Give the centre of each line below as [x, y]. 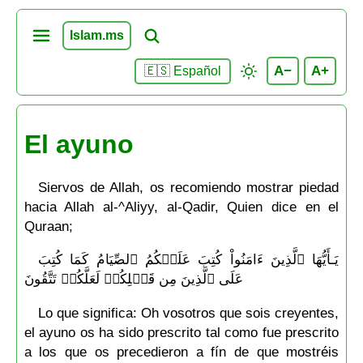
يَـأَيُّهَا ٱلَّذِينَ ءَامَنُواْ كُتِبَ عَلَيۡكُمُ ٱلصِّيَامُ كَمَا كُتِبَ [188, 260]
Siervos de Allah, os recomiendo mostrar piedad [188, 187]
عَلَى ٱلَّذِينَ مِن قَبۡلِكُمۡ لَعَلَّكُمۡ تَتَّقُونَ [133, 279]
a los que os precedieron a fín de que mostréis [181, 351]
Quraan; [48, 226]
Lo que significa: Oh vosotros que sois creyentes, [188, 312]
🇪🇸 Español [183, 70]
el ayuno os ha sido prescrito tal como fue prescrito [181, 332]
